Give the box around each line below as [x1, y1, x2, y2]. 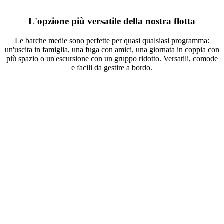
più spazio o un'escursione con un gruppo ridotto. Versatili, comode [6, 54, 218, 63]
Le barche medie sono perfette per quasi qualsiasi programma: [14, 36, 209, 45]
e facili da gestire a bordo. [71, 63, 152, 72]
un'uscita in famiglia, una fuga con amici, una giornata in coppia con [4, 45, 219, 54]
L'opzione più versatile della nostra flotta [28, 15, 195, 26]
